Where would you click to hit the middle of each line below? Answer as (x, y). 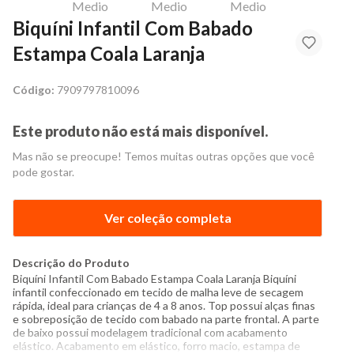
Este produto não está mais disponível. (140, 131)
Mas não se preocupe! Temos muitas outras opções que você (164, 156)
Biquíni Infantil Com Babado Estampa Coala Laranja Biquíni (154, 279)
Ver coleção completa (168, 218)
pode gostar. (43, 172)
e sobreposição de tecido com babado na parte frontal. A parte (166, 319)
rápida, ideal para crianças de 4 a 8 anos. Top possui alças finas (164, 305)
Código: (34, 90)
